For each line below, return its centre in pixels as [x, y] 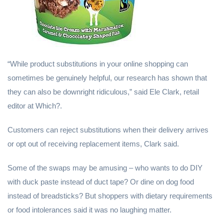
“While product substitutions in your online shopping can [98, 64]
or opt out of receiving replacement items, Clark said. [93, 144]
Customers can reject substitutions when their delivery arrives [108, 130]
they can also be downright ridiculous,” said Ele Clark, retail [103, 92]
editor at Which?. [35, 106]
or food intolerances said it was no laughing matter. [89, 210]
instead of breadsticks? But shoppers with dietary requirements [110, 196]
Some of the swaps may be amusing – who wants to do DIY [105, 168]
